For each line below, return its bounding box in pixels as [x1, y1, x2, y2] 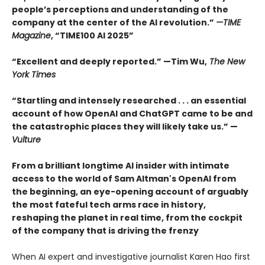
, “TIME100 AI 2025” [51, 30, 134, 42]
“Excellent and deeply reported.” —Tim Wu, [12, 56, 207, 68]
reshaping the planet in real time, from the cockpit [12, 212, 243, 224]
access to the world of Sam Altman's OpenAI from [12, 173, 236, 185]
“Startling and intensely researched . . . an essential [12, 95, 246, 107]
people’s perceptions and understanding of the [12, 4, 228, 16]
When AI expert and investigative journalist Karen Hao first [12, 251, 250, 263]
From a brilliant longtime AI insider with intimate [12, 160, 230, 172]
